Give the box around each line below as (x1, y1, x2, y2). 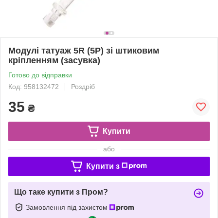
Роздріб (71, 82, 95, 91)
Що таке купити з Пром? (14, 187, 108, 196)
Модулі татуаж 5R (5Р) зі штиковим (8, 45, 159, 55)
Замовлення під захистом (26, 203, 109, 211)
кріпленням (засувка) (8, 55, 100, 65)
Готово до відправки (8, 71, 72, 79)
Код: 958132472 (8, 82, 59, 91)
